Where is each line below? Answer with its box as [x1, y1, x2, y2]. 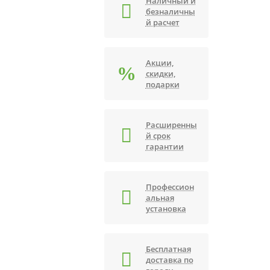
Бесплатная [145, 243, 191, 254]
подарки [145, 79, 180, 90]
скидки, [145, 68, 175, 79]
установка [145, 203, 186, 214]
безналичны [145, 6, 195, 17]
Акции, [145, 57, 174, 68]
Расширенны [145, 119, 197, 130]
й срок [145, 130, 171, 141]
